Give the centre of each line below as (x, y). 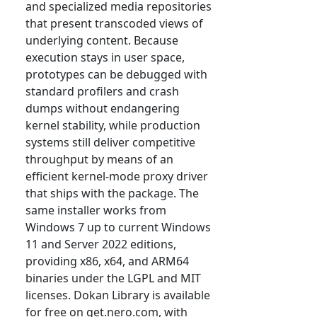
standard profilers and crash (102, 92)
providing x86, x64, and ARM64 (107, 261)
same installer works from (96, 211)
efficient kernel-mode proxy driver (117, 177)
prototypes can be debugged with (116, 75)
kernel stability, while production (113, 126)
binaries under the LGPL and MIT (113, 278)
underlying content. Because (102, 41)
